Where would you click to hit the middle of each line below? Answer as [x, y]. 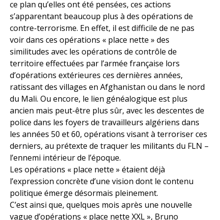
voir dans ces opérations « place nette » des [90, 40]
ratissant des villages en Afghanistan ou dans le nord [107, 87]
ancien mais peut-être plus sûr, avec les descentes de [107, 111]
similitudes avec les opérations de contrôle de [93, 52]
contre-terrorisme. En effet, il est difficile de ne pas [102, 28]
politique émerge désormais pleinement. [84, 193]
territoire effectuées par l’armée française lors [95, 64]
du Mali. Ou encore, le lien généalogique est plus [99, 99]
